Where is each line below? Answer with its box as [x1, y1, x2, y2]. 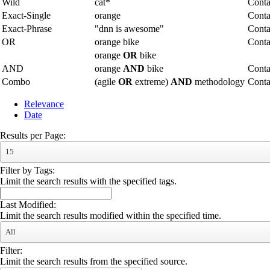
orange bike [95, 37, 139, 47]
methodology [192, 77, 245, 87]
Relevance [24, 99, 64, 109]
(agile [95, 77, 118, 87]
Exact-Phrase [2, 24, 52, 34]
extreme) [133, 77, 171, 87]
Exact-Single [2, 10, 51, 20]
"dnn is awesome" [95, 24, 164, 34]
